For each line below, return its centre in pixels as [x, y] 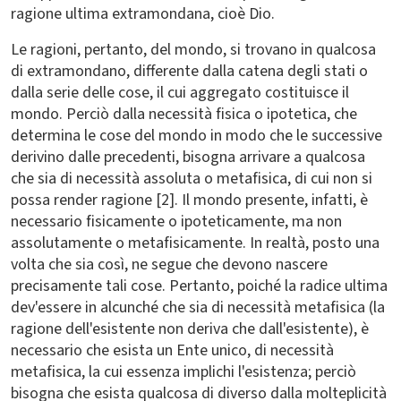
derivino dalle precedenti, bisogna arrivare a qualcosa [188, 157]
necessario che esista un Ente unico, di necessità [172, 350]
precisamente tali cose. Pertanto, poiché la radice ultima [199, 286]
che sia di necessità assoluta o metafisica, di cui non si [192, 179]
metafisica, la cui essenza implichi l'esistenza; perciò [183, 372]
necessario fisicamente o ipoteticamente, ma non [176, 222]
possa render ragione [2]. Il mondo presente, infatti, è [189, 200]
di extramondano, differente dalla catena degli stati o [189, 71]
